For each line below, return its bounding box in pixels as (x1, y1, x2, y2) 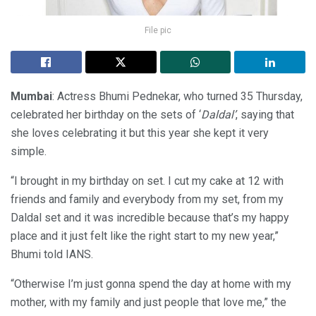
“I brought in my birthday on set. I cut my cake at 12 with (11, 174, 284, 188)
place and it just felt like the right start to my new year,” (11, 229, 279, 243)
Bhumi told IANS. (11, 248, 93, 262)
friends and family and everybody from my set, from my (11, 193, 284, 207)
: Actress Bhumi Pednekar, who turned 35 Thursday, (52, 90, 303, 104)
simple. (11, 145, 47, 159)
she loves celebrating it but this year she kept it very (11, 126, 269, 140)
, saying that (236, 108, 294, 122)
